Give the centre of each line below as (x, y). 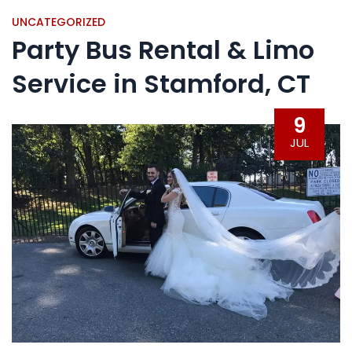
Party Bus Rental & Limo (163, 50)
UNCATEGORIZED (59, 22)
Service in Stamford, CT (161, 84)
